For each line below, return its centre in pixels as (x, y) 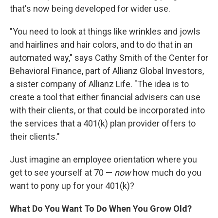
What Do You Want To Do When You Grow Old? (101, 209)
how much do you (166, 173)
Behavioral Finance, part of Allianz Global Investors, (107, 71)
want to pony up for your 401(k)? (72, 186)
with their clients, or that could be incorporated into (107, 110)
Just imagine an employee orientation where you (103, 159)
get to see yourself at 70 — (62, 173)
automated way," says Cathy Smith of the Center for (109, 58)
